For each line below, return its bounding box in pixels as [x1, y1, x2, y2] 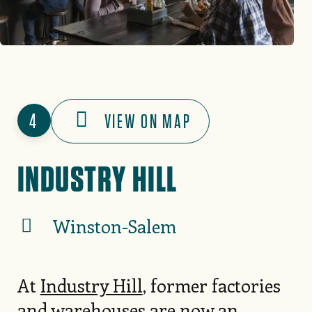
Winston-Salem [52, 214, 176, 239]
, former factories [142, 273, 281, 298]
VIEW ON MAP [104, 109, 192, 133]
